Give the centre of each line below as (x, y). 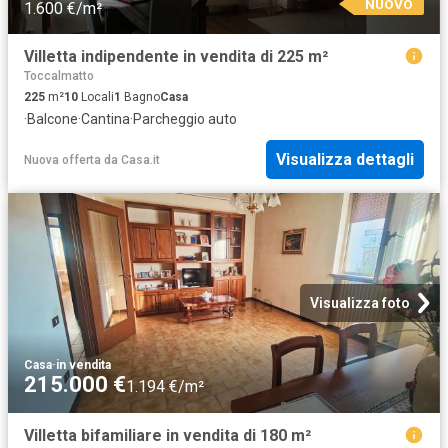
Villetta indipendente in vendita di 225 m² (176, 56)
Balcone (52, 118)
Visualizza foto (360, 303)
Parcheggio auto (185, 118)
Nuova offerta (62, 159)
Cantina (105, 118)
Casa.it (140, 159)
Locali (96, 96)
